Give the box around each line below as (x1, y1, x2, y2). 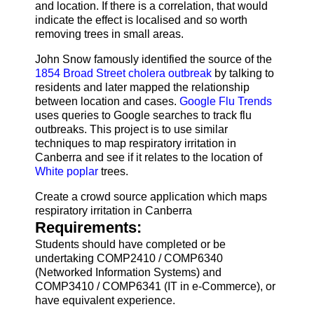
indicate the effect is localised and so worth (35, 13, 247, 26)
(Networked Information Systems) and (35, 266, 221, 278)
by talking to (212, 67, 274, 79)
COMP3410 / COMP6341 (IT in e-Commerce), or (35, 280, 275, 292)
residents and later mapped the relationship (35, 81, 250, 93)
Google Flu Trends (179, 95, 272, 107)
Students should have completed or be (35, 238, 226, 250)
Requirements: (35, 218, 142, 236)
